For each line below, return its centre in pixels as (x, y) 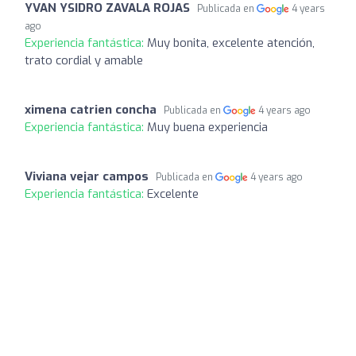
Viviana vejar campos (87, 176)
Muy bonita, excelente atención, (231, 43)
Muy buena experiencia (207, 127)
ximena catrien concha (91, 109)
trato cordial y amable (84, 60)
